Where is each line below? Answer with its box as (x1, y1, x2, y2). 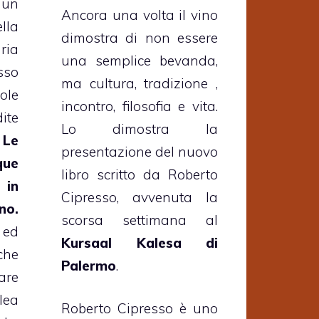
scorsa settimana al (61, 211, 218, 229)
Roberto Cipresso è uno (61, 300, 218, 318)
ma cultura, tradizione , (61, 74, 218, 92)
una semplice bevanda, (61, 51, 218, 69)
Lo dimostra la (61, 120, 218, 137)
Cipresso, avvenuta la (61, 188, 218, 206)
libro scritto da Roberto (61, 165, 218, 183)
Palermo (61, 256, 116, 274)
